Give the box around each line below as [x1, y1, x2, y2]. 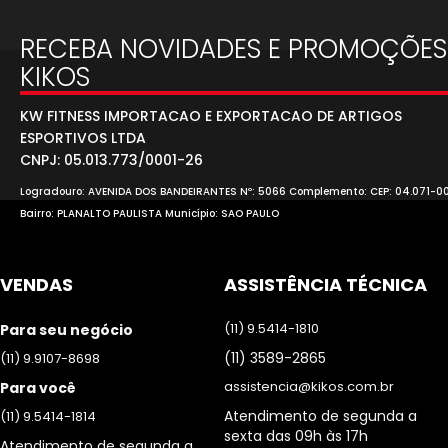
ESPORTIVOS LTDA [20, 128, 146, 148]
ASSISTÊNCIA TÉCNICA [224, 272, 427, 297]
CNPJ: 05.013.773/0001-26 [20, 150, 203, 170]
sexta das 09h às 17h [224, 426, 368, 446]
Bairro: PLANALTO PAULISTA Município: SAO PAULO [20, 206, 279, 221]
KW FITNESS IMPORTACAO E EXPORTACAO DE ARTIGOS [20, 106, 402, 126]
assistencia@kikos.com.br [224, 377, 394, 396]
